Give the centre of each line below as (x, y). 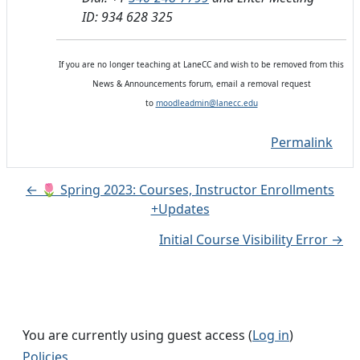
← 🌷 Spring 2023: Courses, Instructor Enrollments (180, 190)
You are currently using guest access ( (137, 335)
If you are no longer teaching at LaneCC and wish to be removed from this (201, 65)
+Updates (180, 209)
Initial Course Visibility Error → (251, 240)
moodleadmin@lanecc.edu (207, 103)
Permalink (302, 143)
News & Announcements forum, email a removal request (201, 84)
